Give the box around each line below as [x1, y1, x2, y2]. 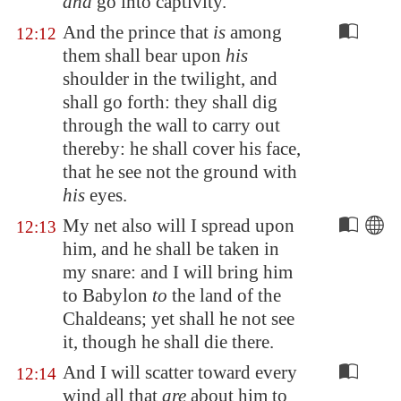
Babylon [82, 285, 148, 306]
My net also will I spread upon [63, 215, 294, 236]
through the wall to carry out [63, 115, 280, 136]
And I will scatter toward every [63, 362, 297, 383]
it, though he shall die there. [63, 331, 274, 353]
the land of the [167, 285, 281, 306]
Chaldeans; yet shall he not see [63, 308, 294, 329]
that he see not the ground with [63, 161, 297, 183]
